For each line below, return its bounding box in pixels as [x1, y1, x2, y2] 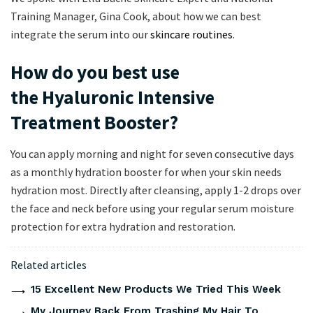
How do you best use [10, 60, 180, 85]
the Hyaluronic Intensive [10, 85, 214, 110]
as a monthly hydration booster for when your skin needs [10, 164, 282, 179]
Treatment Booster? [10, 110, 178, 135]
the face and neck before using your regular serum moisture [10, 201, 294, 215]
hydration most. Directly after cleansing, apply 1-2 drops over [10, 182, 301, 197]
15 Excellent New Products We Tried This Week [30, 282, 281, 296]
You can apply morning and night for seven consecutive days [10, 146, 294, 161]
